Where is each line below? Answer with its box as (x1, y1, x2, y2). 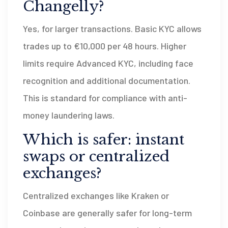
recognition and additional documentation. (23, 74, 190, 86)
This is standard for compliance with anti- (23, 92, 187, 103)
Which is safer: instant (23, 130, 184, 149)
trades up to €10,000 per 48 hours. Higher (23, 40, 186, 51)
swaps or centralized (23, 147, 169, 165)
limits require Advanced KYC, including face (23, 57, 193, 69)
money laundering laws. (23, 109, 115, 121)
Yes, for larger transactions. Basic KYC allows (23, 22, 202, 34)
